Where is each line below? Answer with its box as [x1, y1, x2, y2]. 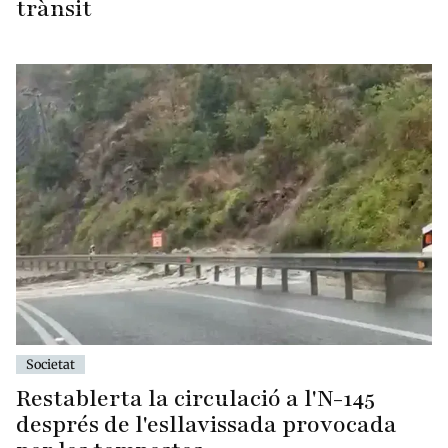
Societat [26, 356, 75, 373]
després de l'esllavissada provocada [16, 409, 397, 441]
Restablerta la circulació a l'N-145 [16, 383, 375, 415]
